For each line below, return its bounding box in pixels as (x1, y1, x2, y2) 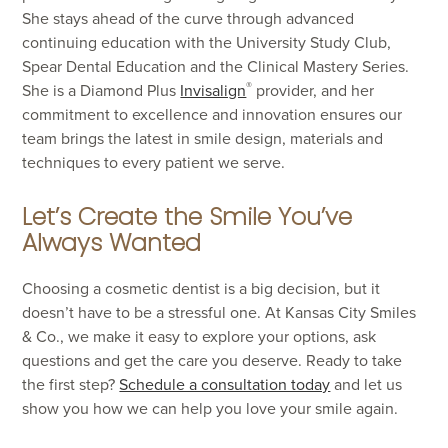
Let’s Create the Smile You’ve (22, 200, 353, 233)
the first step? (22, 373, 120, 395)
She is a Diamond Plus (22, 79, 181, 101)
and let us (330, 373, 403, 395)
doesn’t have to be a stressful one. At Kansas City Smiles (22, 301, 417, 323)
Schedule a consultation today (119, 373, 331, 395)
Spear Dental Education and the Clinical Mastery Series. (22, 55, 410, 77)
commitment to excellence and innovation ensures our (22, 103, 403, 125)
